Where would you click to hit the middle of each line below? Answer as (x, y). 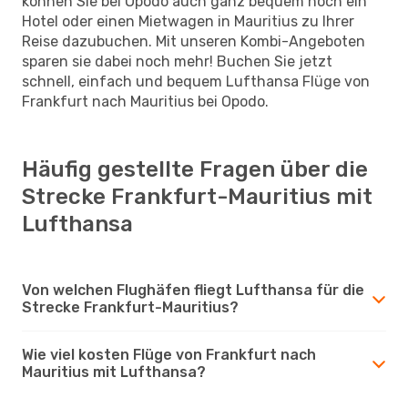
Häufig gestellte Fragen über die (195, 169)
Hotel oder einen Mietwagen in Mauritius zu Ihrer (188, 21)
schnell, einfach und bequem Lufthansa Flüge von (196, 81)
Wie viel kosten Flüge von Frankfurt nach (169, 354)
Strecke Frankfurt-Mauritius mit (197, 196)
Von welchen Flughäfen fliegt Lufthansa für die (193, 290)
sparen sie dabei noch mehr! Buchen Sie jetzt (177, 61)
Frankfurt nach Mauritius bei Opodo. (145, 101)
